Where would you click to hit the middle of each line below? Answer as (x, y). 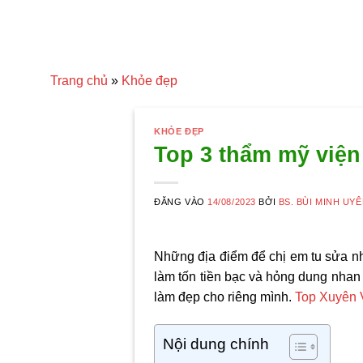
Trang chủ (79, 81)
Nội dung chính (216, 344)
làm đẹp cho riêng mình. (225, 297)
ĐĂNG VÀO (181, 202)
